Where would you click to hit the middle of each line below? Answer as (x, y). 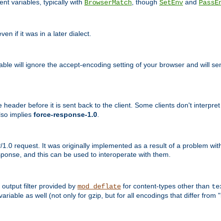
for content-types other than (166, 186)
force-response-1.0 (65, 115)
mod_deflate (99, 186)
